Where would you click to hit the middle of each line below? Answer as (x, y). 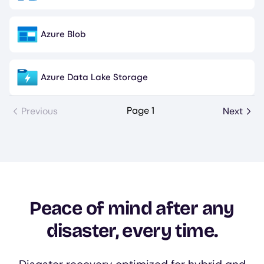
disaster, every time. (132, 231)
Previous (39, 111)
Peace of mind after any (132, 208)
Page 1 (140, 110)
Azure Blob (63, 34)
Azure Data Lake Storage (94, 77)
